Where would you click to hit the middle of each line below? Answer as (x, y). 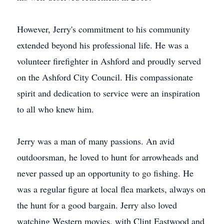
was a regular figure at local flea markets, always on (111, 189)
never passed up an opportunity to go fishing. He (105, 173)
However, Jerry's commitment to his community (103, 29)
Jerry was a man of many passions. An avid (96, 141)
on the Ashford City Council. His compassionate (105, 77)
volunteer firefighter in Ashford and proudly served (109, 61)
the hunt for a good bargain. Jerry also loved (97, 205)
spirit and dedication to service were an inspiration (108, 93)
